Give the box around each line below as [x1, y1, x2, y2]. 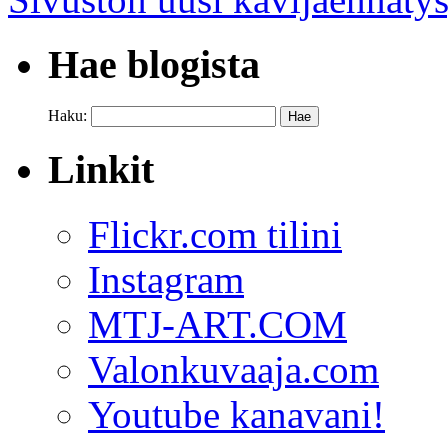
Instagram [88, 257, 244, 301]
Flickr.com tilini [88, 212, 342, 256]
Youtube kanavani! [88, 392, 385, 436]
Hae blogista [48, 41, 260, 87]
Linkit [48, 147, 154, 193]
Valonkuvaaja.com [88, 347, 379, 391]
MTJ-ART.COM [88, 302, 347, 346]
